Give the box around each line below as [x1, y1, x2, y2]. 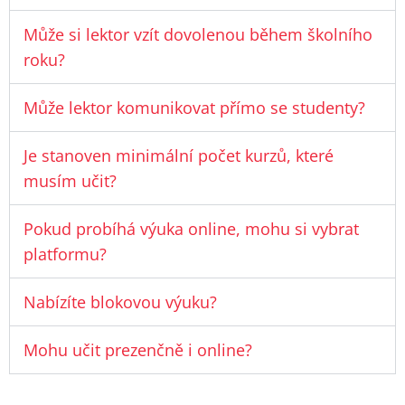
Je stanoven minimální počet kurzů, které [24, 145, 334, 167]
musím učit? [24, 170, 117, 193]
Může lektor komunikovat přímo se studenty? [24, 97, 365, 119]
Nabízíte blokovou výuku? [24, 291, 217, 314]
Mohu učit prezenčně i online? [24, 339, 252, 362]
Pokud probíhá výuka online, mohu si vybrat [24, 218, 359, 240]
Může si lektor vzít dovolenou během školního [24, 24, 372, 46]
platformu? [24, 243, 107, 266]
